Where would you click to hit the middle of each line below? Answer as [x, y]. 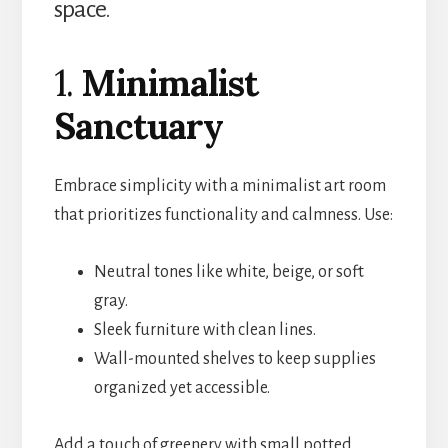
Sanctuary [138, 125]
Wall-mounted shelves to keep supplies [234, 358]
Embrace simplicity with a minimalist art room [219, 185]
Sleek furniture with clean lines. [204, 329]
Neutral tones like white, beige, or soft [228, 271]
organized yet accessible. [181, 387]
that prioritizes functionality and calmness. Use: [223, 214]
